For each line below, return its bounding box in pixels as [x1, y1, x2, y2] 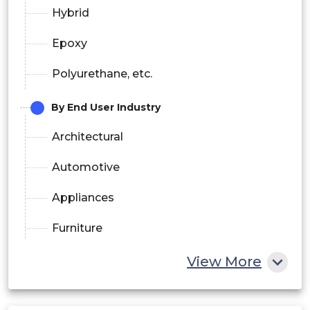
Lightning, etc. [52, 282, 130, 296]
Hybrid [52, 6, 89, 20]
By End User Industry [51, 101, 161, 114]
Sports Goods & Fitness [52, 252, 184, 266]
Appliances [52, 191, 114, 205]
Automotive [52, 161, 120, 174]
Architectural [52, 130, 123, 144]
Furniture [52, 221, 102, 235]
